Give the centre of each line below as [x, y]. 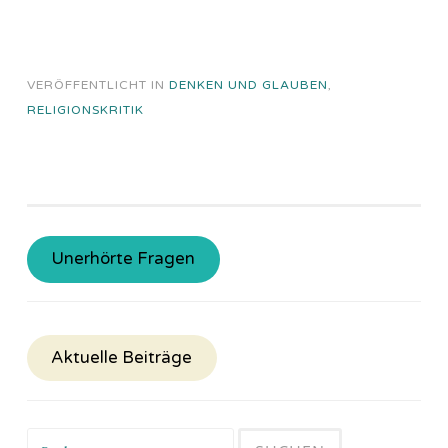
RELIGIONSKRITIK [85, 109]
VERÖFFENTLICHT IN [98, 84]
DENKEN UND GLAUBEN [248, 84]
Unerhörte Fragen [123, 259]
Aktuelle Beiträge [122, 357]
